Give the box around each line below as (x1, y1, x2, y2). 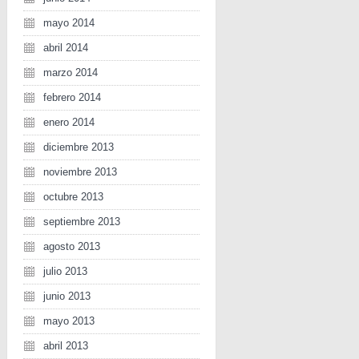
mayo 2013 (43, 315, 95, 327)
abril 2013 (43, 340, 88, 352)
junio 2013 (43, 290, 91, 302)
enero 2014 (43, 116, 95, 128)
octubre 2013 (43, 191, 103, 203)
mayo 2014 (43, 17, 95, 29)
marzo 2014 (43, 67, 98, 79)
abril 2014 (43, 42, 88, 54)
